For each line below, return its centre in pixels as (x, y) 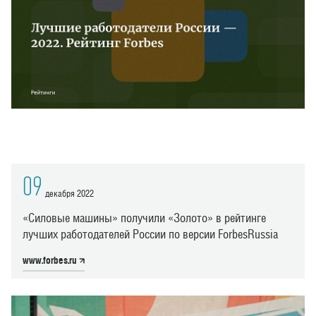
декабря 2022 (69, 194)
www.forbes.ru (51, 261)
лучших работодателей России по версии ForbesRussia (150, 235)
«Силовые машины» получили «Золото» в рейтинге (144, 218)
